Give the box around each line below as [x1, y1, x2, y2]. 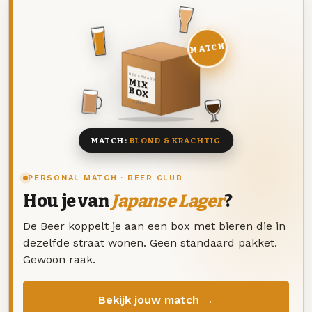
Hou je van [23, 191, 111, 212]
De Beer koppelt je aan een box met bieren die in [23, 219, 286, 233]
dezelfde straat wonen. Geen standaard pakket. [23, 235, 277, 249]
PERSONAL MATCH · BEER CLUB [28, 173, 183, 183]
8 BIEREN [133, 100, 146, 107]
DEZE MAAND [127, 71, 155, 82]
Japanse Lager [111, 191, 225, 212]
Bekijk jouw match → [98, 292, 214, 306]
